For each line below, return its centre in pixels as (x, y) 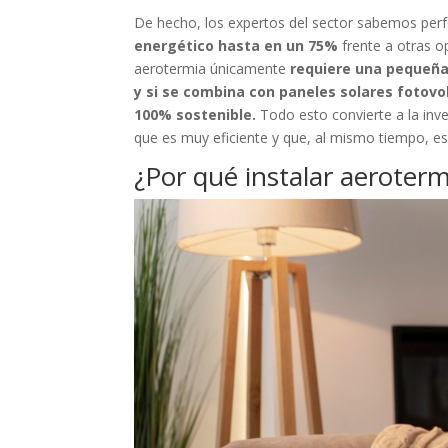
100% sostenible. (195, 114)
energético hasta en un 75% (238, 45)
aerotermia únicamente (212, 68)
